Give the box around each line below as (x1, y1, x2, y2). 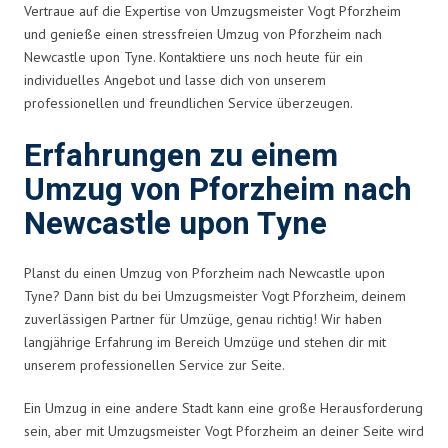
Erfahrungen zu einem (24, 133, 338, 179)
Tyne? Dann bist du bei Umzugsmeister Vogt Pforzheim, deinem (24, 286, 406, 305)
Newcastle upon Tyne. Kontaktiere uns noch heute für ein (24, 47, 363, 66)
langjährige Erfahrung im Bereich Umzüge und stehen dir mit (24, 332, 386, 351)
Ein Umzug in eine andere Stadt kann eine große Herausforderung (24, 398, 423, 417)
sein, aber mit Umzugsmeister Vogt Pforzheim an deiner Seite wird (24, 421, 424, 440)
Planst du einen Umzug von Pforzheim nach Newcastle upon (24, 263, 385, 282)
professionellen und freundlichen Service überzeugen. (24, 93, 353, 112)
